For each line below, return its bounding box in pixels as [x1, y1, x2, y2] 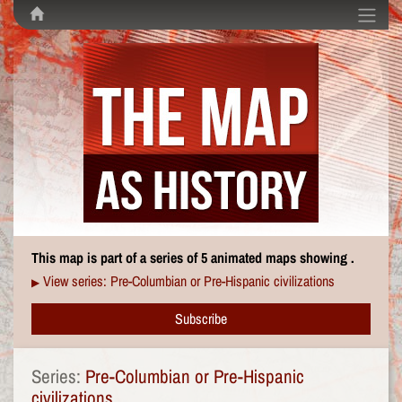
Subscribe [175, 310, 227, 327]
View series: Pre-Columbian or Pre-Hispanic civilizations [43, 273, 335, 289]
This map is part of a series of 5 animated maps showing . [31, 249, 354, 266]
